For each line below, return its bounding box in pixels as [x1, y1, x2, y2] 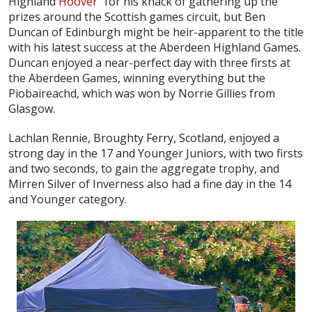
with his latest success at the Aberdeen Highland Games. [8, 39, 301, 55]
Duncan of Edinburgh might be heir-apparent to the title [8, 24, 304, 40]
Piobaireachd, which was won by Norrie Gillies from [8, 85, 275, 101]
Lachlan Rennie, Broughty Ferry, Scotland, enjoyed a [8, 130, 279, 146]
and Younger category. [8, 191, 127, 207]
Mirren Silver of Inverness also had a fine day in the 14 [8, 175, 291, 192]
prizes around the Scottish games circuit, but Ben [8, 8, 265, 24]
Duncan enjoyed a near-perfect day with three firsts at [8, 54, 290, 70]
